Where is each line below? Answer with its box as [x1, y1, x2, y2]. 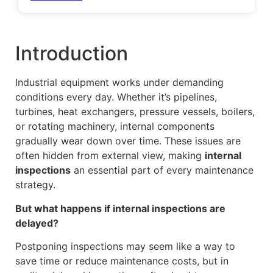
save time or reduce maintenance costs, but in [15, 254, 229, 267]
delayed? [15, 216, 58, 229]
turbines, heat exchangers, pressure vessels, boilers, [15, 105, 255, 118]
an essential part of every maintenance [71, 164, 253, 177]
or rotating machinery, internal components [15, 120, 214, 133]
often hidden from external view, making [15, 149, 205, 162]
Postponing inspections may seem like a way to [15, 239, 235, 252]
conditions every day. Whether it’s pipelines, [15, 91, 217, 104]
